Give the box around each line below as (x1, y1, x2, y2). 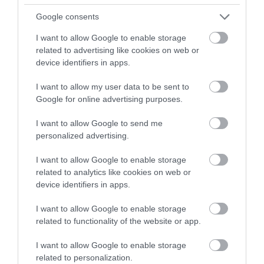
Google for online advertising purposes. (36, 94, 183, 104)
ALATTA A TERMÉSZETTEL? (6, 113, 112, 121)
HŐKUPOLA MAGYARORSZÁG (6, 75, 121, 84)
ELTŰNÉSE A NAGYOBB (135, 125, 227, 133)
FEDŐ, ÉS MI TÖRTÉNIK (6, 100, 98, 108)
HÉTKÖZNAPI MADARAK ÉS (135, 100, 242, 108)
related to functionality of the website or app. (36, 216, 201, 226)
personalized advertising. (36, 130, 129, 140)
